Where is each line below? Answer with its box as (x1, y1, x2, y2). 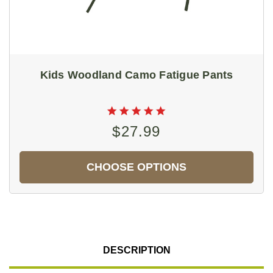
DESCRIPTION (102, 244, 171, 255)
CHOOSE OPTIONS (87, 160, 186, 173)
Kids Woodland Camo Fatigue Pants (40, 68, 233, 81)
